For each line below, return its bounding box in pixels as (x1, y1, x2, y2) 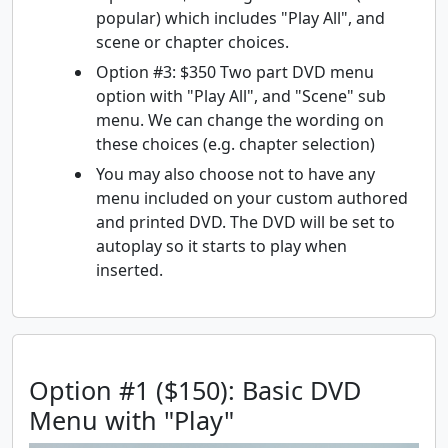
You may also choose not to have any (96, 163, 375, 185)
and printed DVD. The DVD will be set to (96, 211, 395, 233)
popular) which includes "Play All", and (96, 7, 385, 29)
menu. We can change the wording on (96, 109, 384, 131)
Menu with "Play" (29, 403, 234, 437)
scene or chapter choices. (96, 31, 289, 53)
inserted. (96, 259, 163, 281)
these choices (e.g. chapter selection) (96, 133, 375, 155)
